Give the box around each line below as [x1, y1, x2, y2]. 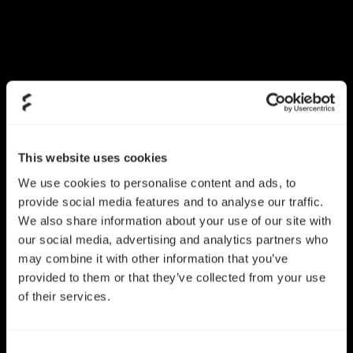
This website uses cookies [18, 150, 168, 165]
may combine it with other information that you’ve [18, 251, 288, 265]
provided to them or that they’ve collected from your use [18, 270, 325, 284]
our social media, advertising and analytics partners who [18, 232, 328, 246]
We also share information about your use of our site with [18, 214, 332, 227]
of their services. [18, 289, 110, 303]
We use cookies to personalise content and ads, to [18, 176, 296, 189]
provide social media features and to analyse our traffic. [18, 195, 324, 208]
